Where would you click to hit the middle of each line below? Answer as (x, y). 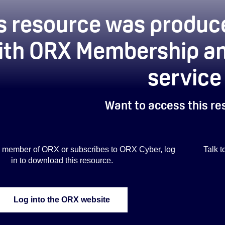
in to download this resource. (62, 160)
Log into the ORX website (62, 199)
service (184, 77)
